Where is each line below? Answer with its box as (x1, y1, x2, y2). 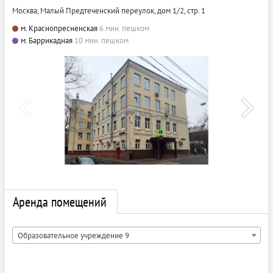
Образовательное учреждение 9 (18, 230, 129, 241)
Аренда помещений (13, 193, 107, 211)
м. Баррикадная (21, 35, 73, 46)
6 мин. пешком (99, 23, 149, 34)
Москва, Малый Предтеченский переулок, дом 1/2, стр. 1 (12, 5, 205, 16)
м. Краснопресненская (21, 23, 97, 34)
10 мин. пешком (74, 35, 129, 46)
